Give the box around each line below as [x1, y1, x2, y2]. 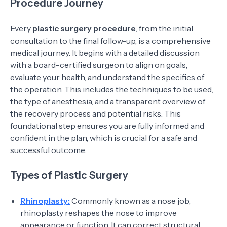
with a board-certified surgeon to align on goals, [10, 60, 187, 70]
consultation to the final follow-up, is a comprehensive [10, 35, 211, 46]
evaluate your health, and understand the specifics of [10, 72, 204, 82]
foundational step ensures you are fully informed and [10, 121, 204, 131]
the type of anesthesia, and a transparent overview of [10, 96, 205, 106]
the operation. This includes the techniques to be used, [10, 84, 213, 94]
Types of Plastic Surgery [10, 169, 128, 181]
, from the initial [136, 23, 193, 33]
